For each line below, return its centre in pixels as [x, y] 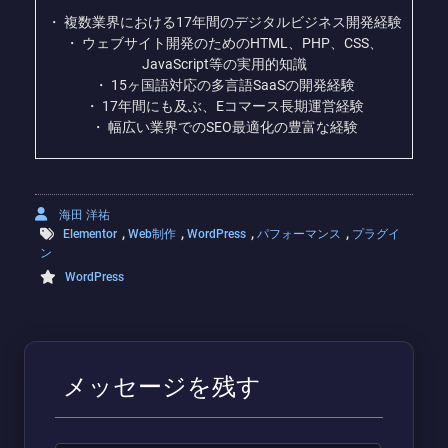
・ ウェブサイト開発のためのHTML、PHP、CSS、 [224, 42]
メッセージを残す [162, 386]
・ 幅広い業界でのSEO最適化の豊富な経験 [224, 126]
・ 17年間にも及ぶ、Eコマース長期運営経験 [224, 105]
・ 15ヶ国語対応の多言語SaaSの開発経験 [224, 84]
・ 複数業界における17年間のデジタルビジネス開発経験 [224, 21]
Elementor [90, 233]
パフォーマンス [299, 233]
